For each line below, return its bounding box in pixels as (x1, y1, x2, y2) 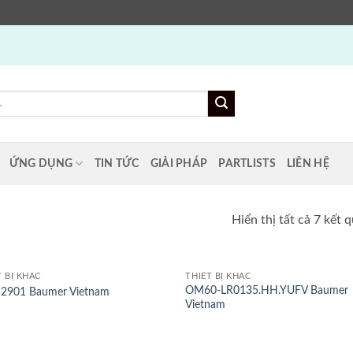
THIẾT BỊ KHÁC (185, 272, 251, 281)
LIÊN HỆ (286, 157, 329, 169)
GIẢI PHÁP (150, 157, 208, 169)
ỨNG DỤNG (9, 157, 73, 169)
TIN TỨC (94, 157, 139, 169)
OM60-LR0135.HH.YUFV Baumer (185, 284, 349, 296)
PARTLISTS (218, 157, 276, 169)
